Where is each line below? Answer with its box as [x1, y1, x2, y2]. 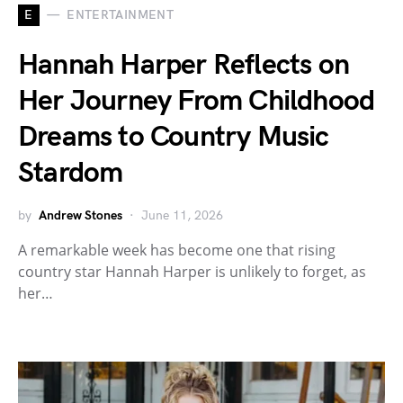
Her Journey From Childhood [18, 83, 375, 119]
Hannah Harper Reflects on [18, 47, 350, 83]
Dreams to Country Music [18, 119, 329, 155]
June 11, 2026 [141, 207, 223, 223]
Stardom [18, 155, 123, 191]
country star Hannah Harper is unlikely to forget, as [18, 261, 366, 282]
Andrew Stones [39, 207, 122, 223]
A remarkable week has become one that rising [18, 239, 336, 260]
